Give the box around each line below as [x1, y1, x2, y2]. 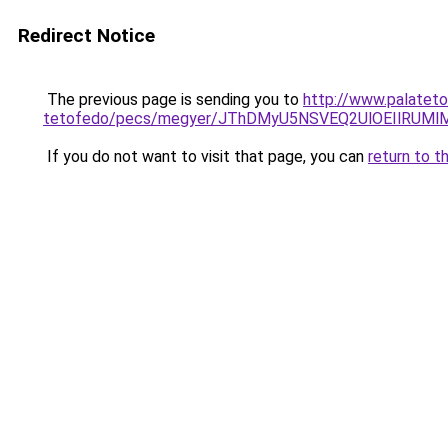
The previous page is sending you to [43, 90, 303, 109]
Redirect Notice [18, 24, 155, 47]
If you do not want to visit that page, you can [43, 147, 368, 166]
